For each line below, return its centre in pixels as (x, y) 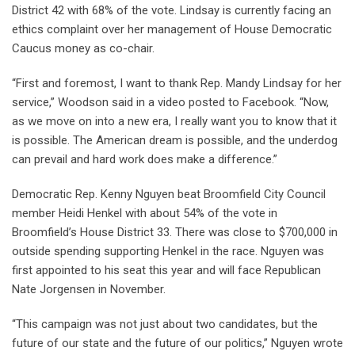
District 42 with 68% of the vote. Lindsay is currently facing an (172, 10)
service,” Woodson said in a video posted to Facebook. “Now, (170, 102)
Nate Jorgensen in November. (89, 289)
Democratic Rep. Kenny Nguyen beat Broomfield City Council (169, 194)
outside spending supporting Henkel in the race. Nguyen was (168, 251)
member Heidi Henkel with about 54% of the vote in (145, 213)
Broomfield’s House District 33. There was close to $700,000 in (175, 232)
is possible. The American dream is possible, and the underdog (175, 140)
